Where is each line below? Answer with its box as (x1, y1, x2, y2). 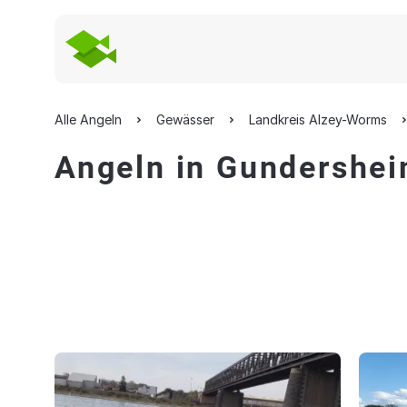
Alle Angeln (55, 112, 122, 127)
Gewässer (156, 112, 214, 127)
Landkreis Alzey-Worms (249, 112, 387, 127)
